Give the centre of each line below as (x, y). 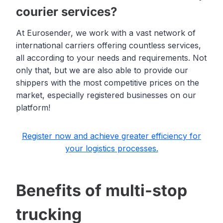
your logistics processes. (111, 149)
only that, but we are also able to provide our (102, 70)
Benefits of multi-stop (102, 191)
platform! (33, 108)
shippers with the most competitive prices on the (108, 83)
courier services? (66, 12)
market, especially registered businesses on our (106, 95)
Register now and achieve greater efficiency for (111, 136)
